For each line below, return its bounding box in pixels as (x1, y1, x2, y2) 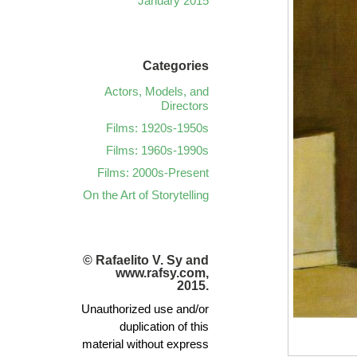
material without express (82, 337, 209, 351)
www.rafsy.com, (116, 266, 209, 280)
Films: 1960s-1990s (106, 143, 209, 157)
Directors (161, 99, 209, 112)
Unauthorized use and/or (81, 302, 209, 316)
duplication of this (120, 320, 209, 333)
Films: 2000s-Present (97, 166, 209, 179)
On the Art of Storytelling (83, 188, 209, 202)
